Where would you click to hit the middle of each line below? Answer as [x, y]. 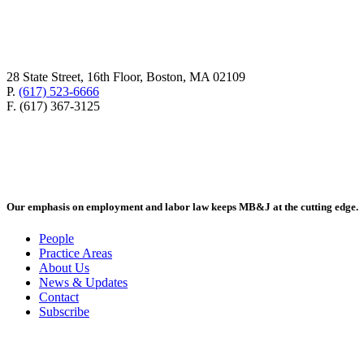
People [56, 238]
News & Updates [83, 282]
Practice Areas [76, 253]
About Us [64, 267]
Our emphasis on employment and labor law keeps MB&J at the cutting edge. [182, 206]
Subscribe [64, 311]
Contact [59, 297]
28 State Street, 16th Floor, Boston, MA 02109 [126, 76]
